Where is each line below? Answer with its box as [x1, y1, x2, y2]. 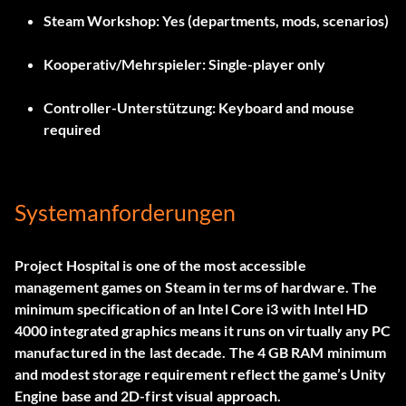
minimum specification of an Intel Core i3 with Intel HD [14, 300, 369, 318]
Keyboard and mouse [216, 99, 354, 117]
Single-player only [206, 55, 325, 73]
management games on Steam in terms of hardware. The [14, 278, 378, 296]
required [43, 121, 101, 139]
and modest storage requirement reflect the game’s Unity [14, 365, 387, 383]
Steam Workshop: [43, 12, 159, 30]
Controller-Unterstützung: [43, 99, 216, 117]
